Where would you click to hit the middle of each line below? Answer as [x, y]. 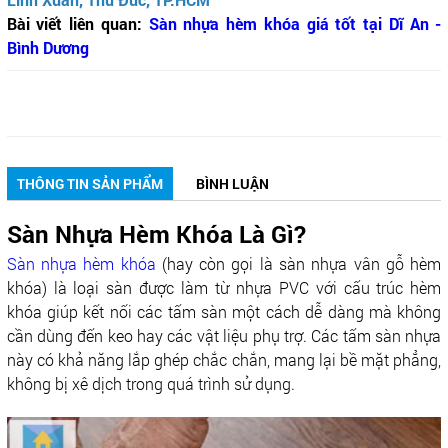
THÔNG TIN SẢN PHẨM [89, 183]
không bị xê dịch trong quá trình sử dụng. [150, 383]
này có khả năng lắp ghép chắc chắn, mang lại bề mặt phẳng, [224, 359]
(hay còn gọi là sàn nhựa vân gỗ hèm [298, 263]
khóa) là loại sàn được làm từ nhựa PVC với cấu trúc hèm [224, 287]
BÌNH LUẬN [232, 183]
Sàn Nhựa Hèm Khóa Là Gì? [156, 233]
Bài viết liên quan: [77, 23]
